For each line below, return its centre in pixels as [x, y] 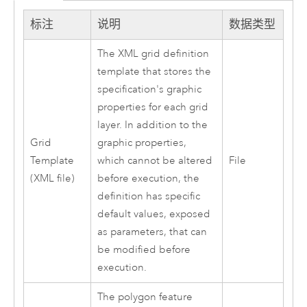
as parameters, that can [152, 232]
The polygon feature [145, 297]
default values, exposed [153, 214]
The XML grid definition [153, 53]
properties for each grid [152, 107]
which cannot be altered [155, 160]
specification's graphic [149, 89]
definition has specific [148, 196]
